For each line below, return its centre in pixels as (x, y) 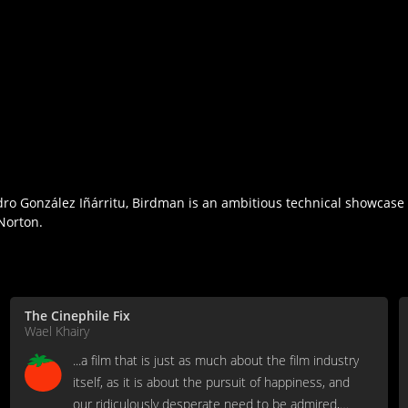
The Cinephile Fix (77, 316)
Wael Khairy (57, 331)
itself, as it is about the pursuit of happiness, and (211, 382)
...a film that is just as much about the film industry (216, 361)
